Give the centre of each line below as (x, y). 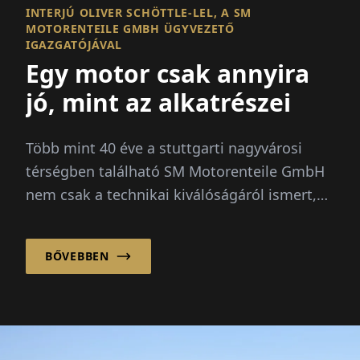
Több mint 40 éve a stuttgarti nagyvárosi (164, 147)
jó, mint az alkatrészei (158, 102)
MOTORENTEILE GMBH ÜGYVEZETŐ (130, 28)
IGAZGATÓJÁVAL (74, 44)
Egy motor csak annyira (168, 73)
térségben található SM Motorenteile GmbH (175, 171)
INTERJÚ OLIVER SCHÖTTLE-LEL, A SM (139, 12)
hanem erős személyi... (104, 217)
